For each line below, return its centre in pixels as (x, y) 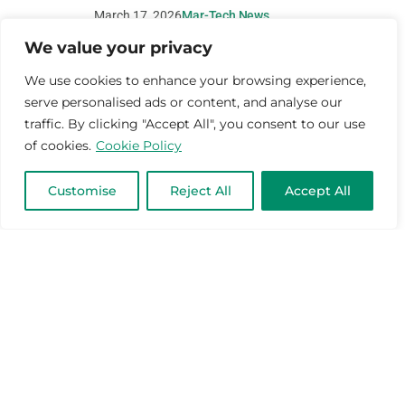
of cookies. (58, 146)
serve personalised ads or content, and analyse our (184, 102)
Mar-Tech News (226, 16)
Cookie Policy (139, 146)
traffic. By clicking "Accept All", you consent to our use (195, 124)
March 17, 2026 (138, 16)
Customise (82, 191)
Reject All (200, 191)
